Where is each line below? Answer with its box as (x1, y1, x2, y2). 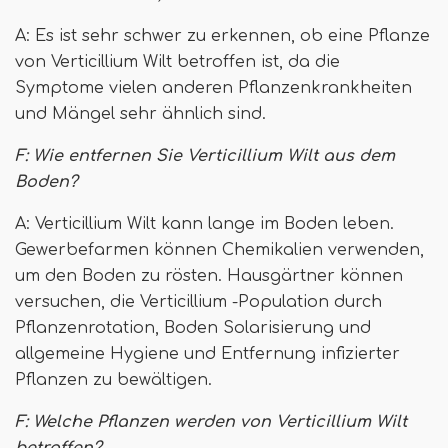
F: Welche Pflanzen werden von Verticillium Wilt (15, 413, 407, 432)
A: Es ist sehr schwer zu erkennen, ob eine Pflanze (15, 27, 430, 46)
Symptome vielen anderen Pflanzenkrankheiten (15, 79, 412, 98)
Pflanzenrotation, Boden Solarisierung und (15, 319, 371, 338)
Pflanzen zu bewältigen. (15, 371, 212, 390)
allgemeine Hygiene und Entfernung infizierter (15, 345, 400, 364)
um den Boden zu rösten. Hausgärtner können (15, 267, 403, 286)
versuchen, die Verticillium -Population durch (15, 293, 382, 312)
